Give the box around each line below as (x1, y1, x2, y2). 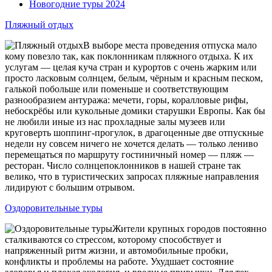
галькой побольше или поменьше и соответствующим (5, 84, 228, 94)
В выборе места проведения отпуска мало (83, 40, 257, 50)
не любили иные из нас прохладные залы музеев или (5, 117, 225, 127)
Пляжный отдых (5, 19, 73, 30)
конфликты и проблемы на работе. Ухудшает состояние (5, 256, 234, 267)
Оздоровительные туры (5, 203, 103, 213)
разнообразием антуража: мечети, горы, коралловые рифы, (5, 95, 248, 105)
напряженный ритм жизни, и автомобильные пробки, (5, 245, 228, 256)
